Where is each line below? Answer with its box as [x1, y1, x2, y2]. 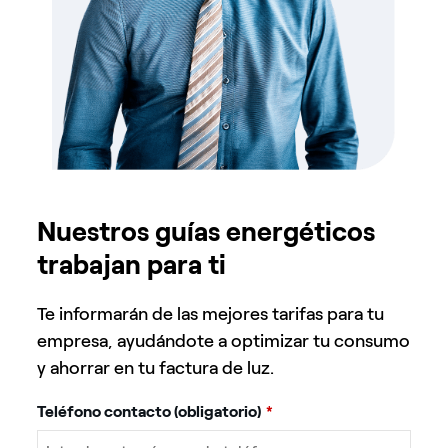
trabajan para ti [37, 247, 227, 281]
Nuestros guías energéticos [37, 214, 376, 248]
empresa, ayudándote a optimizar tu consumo [37, 329, 411, 352]
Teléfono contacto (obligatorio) [37, 401, 262, 421]
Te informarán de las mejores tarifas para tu [37, 302, 385, 325]
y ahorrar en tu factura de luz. [37, 356, 275, 379]
